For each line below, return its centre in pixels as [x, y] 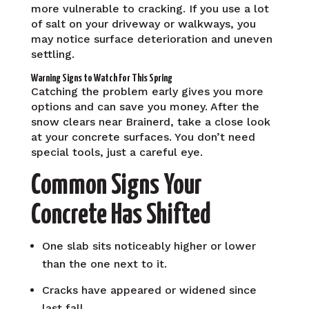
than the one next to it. [104, 263]
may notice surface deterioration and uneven [151, 39]
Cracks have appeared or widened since [149, 290]
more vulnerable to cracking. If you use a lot [150, 8]
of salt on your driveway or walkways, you [143, 23]
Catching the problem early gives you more [147, 91]
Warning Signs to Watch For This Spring [101, 78]
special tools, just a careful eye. [117, 152]
